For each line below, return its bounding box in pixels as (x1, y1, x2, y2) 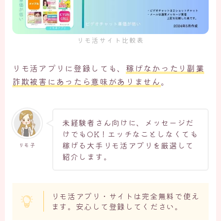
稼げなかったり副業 (126, 62, 205, 74)
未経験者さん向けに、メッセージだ (62, 116, 194, 128)
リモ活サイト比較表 (76, 35, 145, 45)
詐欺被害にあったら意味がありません (12, 75, 161, 87)
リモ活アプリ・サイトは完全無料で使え (51, 190, 200, 202)
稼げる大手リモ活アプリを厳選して (62, 139, 194, 151)
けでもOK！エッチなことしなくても (62, 128, 198, 140)
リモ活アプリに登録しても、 (12, 62, 126, 74)
